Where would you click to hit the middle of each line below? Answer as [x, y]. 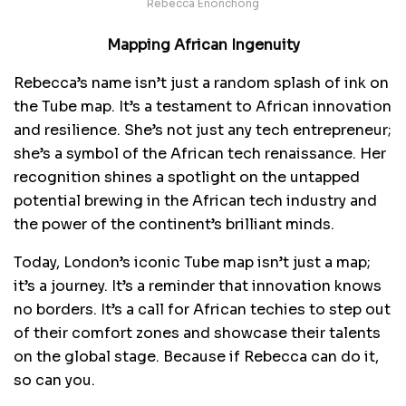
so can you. [54, 381]
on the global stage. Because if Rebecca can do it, [196, 357]
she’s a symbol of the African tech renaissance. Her [200, 154]
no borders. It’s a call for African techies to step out [202, 310]
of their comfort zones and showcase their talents [197, 333]
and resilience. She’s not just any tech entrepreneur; [203, 130]
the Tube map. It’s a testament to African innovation [203, 107]
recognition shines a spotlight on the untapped [187, 178]
